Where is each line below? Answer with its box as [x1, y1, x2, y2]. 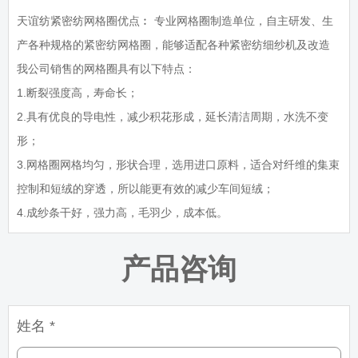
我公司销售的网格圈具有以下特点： [17, 62, 196, 76]
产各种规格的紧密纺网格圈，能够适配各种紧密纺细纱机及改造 [17, 38, 330, 52]
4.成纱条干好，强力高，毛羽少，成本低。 [17, 206, 228, 220]
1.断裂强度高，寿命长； [17, 86, 141, 100]
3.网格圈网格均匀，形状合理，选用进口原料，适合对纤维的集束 [17, 158, 340, 172]
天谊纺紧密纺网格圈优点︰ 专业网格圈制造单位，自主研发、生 [17, 14, 333, 28]
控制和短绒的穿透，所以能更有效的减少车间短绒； [17, 182, 274, 196]
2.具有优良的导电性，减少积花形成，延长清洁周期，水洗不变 [17, 110, 328, 124]
